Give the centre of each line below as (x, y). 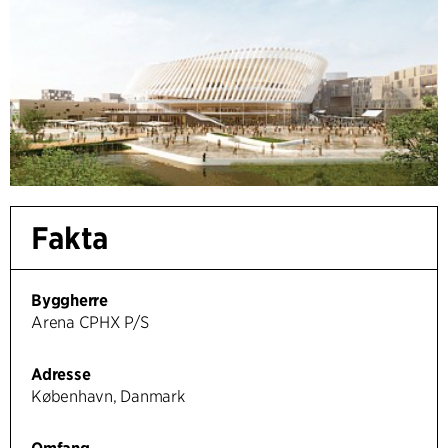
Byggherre (69, 301)
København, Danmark (108, 397)
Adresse (61, 375)
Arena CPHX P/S (90, 323)
